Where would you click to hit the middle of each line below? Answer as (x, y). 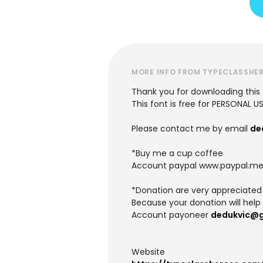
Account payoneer (171, 215)
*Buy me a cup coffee (177, 153)
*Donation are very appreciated (197, 190)
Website (148, 252)
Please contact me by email (191, 129)
